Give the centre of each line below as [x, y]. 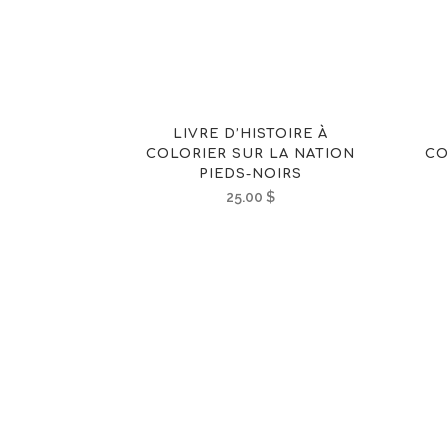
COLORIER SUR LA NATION [250, 153]
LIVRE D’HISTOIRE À [250, 133]
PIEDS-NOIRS [250, 173]
